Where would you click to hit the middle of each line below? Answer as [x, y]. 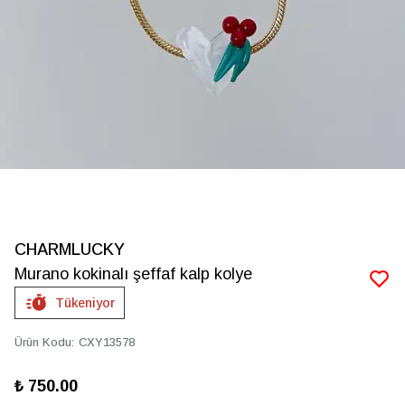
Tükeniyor [85, 303]
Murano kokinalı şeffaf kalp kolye [133, 274]
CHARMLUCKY [70, 250]
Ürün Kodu [43, 342]
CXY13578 [107, 342]
